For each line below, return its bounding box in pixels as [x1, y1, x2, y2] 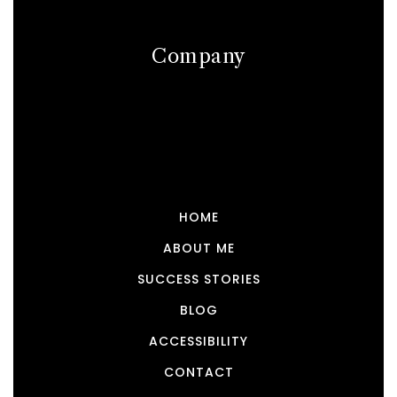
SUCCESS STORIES [136, 269, 261, 288]
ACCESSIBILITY [149, 331, 248, 350]
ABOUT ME [162, 238, 235, 257]
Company [152, 44, 245, 69]
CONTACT [163, 362, 234, 381]
